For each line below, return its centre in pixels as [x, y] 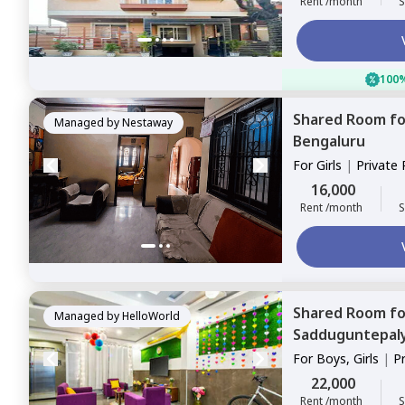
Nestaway [147, 122]
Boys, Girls [348, 358]
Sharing [315, 377]
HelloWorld [151, 316]
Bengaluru [329, 141]
